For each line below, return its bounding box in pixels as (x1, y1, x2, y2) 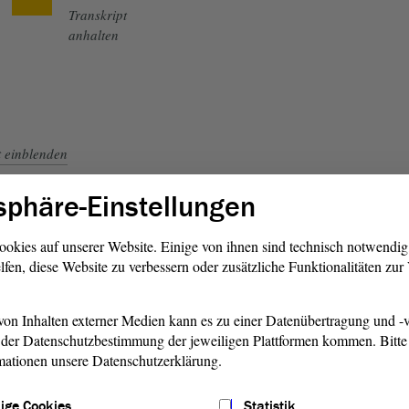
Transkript (68, 5, 127, 24)
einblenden (5, 143, 68, 163)
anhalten (68, 25, 119, 44)
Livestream (68, 286, 131, 305)
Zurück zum (68, 266, 135, 285)
